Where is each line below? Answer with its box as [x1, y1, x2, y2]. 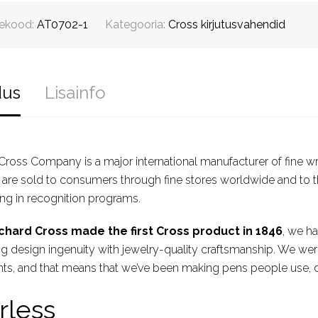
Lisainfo [44, 82, 106, 103]
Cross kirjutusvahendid [168, 17, 285, 31]
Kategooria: [104, 17, 168, 31]
